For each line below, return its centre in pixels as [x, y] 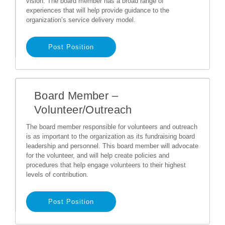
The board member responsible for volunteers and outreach [112, 127]
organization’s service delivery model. [81, 20]
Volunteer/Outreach [83, 110]
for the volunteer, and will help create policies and [98, 155]
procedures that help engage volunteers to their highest [106, 165]
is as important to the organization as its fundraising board [110, 136]
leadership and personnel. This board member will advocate [112, 146]
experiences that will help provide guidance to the [98, 10]
